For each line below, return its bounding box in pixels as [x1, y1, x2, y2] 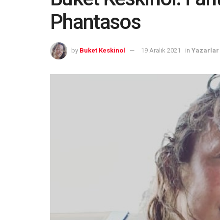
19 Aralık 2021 [141, 46, 181, 54]
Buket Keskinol [80, 46, 125, 54]
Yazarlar [192, 46, 219, 54]
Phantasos [50, 10, 140, 34]
